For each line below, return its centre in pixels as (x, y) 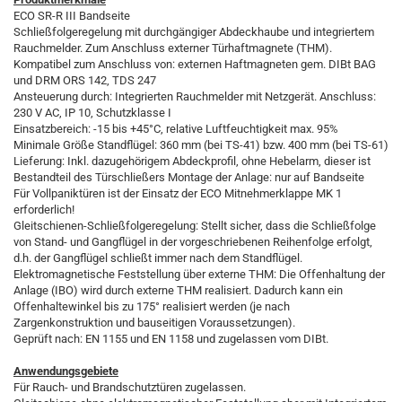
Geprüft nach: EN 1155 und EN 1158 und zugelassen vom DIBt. (171, 339)
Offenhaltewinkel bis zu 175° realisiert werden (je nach (152, 306)
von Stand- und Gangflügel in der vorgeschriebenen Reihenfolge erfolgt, (193, 242)
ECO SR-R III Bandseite (72, 16)
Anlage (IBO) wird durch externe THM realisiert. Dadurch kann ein (178, 290)
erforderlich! (44, 210)
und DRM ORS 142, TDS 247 (85, 80)
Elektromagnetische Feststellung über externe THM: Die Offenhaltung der (199, 274)
